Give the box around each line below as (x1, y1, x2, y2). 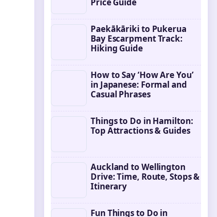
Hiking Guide (91, 43, 143, 54)
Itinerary (91, 181, 127, 192)
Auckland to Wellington (91, 161, 186, 172)
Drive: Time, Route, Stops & (91, 171, 200, 182)
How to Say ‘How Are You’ (91, 69, 194, 80)
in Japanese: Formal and (91, 79, 187, 90)
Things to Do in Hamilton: (91, 115, 193, 126)
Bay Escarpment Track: (91, 33, 183, 44)
